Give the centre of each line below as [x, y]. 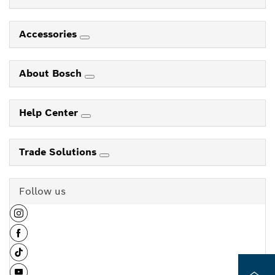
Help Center [50, 112]
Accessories [49, 34]
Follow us [42, 191]
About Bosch [52, 73]
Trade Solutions [59, 152]
